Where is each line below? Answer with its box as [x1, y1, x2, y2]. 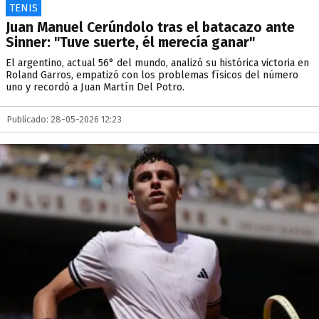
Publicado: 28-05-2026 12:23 [7, 114, 122, 125]
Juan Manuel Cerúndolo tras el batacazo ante [6, 19, 295, 36]
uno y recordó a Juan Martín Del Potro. [6, 81, 184, 93]
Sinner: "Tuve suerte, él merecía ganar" [6, 34, 255, 51]
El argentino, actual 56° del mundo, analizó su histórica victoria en [6, 57, 309, 69]
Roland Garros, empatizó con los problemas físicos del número [6, 69, 298, 81]
